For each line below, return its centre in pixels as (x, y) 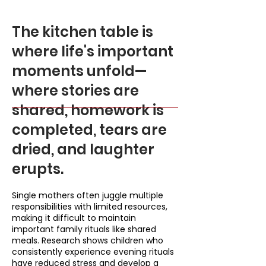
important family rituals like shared (84, 229)
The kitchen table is (83, 32)
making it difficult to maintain (74, 218)
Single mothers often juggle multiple (88, 195)
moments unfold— (79, 71)
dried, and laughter (83, 149)
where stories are (75, 91)
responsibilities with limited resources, (90, 207)
